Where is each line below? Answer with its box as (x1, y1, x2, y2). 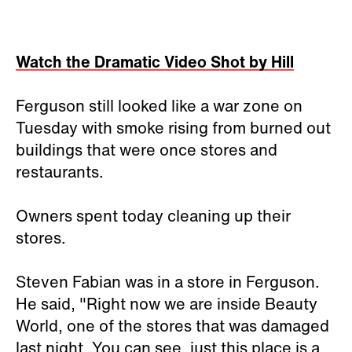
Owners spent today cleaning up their (16, 204, 291, 227)
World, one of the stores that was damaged (16, 314, 329, 337)
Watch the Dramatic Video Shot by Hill (16, 50, 294, 73)
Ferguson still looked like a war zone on (16, 94, 302, 117)
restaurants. (16, 160, 104, 183)
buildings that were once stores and (16, 138, 277, 161)
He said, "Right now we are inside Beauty (16, 292, 317, 315)
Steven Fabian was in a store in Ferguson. (16, 270, 320, 293)
